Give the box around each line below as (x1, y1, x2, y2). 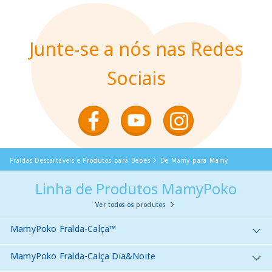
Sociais (106, 65, 166, 90)
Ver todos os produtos (95, 200, 166, 209)
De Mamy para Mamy (160, 155, 229, 165)
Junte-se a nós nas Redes (29, 36, 243, 61)
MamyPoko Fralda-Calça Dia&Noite (10, 250, 156, 262)
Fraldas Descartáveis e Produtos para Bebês (10, 155, 151, 165)
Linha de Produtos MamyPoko (35, 178, 237, 199)
